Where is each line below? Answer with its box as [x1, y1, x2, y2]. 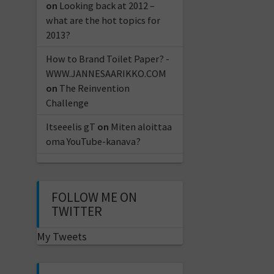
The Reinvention [59, 81, 130, 94]
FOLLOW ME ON [51, 188, 137, 206]
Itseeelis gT [45, 120, 95, 133]
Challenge [45, 96, 89, 109]
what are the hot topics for [45, 13, 160, 26]
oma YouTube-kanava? [45, 135, 141, 147]
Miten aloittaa [110, 120, 172, 133]
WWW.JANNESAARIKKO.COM [45, 67, 166, 80]
